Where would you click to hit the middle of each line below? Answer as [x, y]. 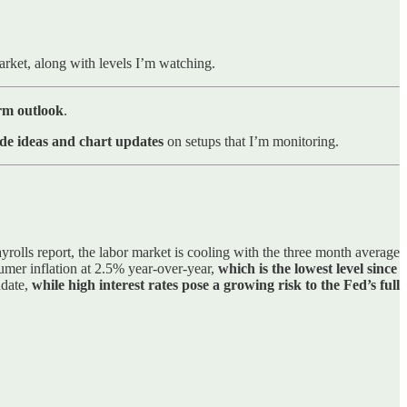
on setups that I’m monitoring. [251, 141]
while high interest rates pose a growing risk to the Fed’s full [216, 284]
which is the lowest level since [308, 268]
